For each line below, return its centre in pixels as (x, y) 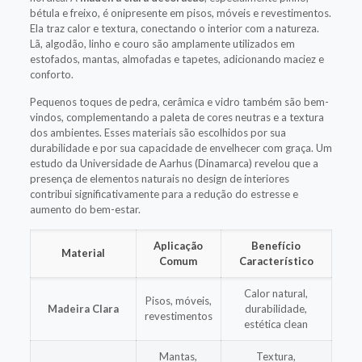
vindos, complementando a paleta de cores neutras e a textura (177, 117)
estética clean (276, 324)
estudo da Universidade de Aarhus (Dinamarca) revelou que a (174, 163)
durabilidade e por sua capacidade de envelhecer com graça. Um (181, 147)
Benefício (276, 245)
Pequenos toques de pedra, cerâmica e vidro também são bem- (179, 101)
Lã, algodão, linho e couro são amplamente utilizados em (162, 43)
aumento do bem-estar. (85, 209)
